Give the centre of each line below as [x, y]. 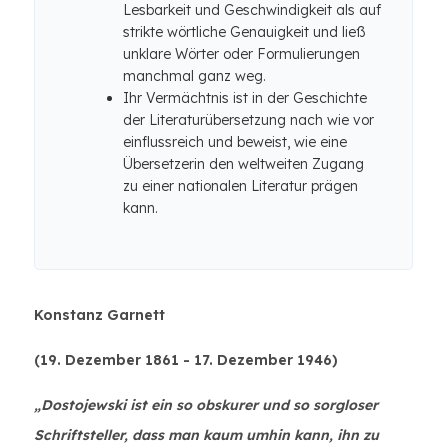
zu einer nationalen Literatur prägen [240, 186]
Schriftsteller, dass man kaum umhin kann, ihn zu [206, 435]
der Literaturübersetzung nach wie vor [248, 120]
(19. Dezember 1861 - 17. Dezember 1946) [186, 360]
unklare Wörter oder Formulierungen [241, 54]
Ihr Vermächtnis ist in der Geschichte [245, 98]
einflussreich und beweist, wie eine [235, 142]
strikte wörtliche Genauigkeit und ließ [244, 32]
